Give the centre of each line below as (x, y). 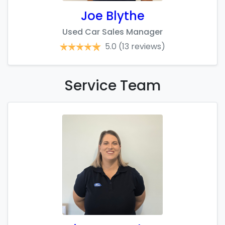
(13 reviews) (142, 46)
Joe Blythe (113, 16)
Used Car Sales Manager (113, 32)
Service (90, 86)
